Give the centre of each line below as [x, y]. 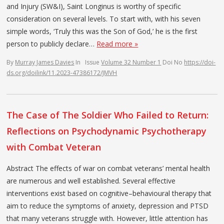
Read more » [117, 43]
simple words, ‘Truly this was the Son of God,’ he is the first [102, 31]
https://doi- [200, 62]
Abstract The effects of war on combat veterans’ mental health [108, 168]
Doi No [173, 62]
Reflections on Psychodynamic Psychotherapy [107, 131]
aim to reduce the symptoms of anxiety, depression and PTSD [108, 205]
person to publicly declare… [52, 43]
